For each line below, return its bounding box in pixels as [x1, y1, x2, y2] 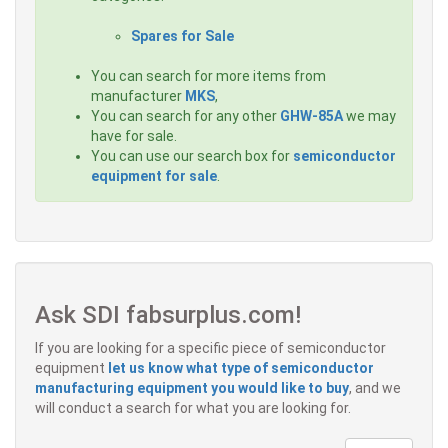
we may [343, 108, 396, 125]
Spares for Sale [131, 28, 234, 45]
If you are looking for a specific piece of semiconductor [35, 340, 386, 357]
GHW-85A [280, 108, 343, 125]
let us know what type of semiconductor [108, 360, 374, 377]
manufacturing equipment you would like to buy [35, 380, 349, 397]
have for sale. [91, 128, 177, 145]
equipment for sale [91, 168, 217, 185]
